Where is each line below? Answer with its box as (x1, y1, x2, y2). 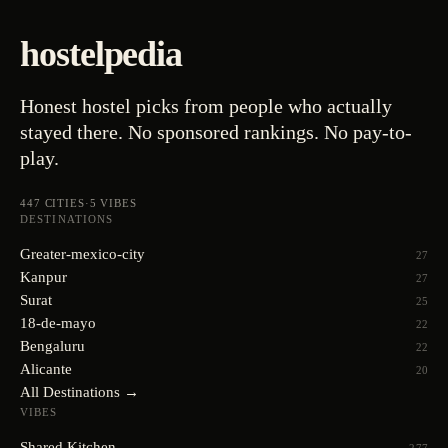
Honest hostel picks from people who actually (20, 95, 392, 117)
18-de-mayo (20, 315, 96, 331)
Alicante (20, 361, 72, 377)
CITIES (44, 197, 85, 209)
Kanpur (20, 269, 67, 285)
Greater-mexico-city (20, 246, 145, 262)
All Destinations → (20, 384, 139, 400)
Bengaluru (20, 338, 85, 354)
